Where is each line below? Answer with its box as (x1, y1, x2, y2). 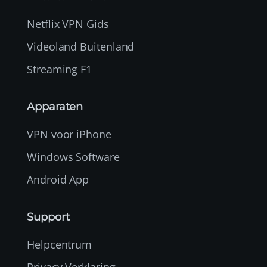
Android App (27, 172, 89, 187)
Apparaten (27, 100, 83, 114)
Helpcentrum (27, 237, 92, 252)
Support (27, 210, 70, 224)
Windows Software (27, 150, 120, 164)
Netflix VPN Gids (27, 17, 109, 32)
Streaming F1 (27, 62, 92, 77)
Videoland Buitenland (27, 39, 135, 54)
